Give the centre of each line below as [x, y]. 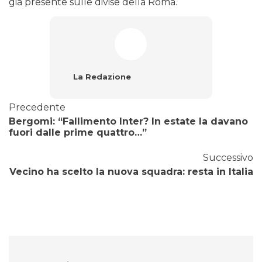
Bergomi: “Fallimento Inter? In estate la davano [128, 122]
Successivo [228, 158]
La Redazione [102, 77]
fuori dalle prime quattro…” [78, 133]
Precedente [37, 108]
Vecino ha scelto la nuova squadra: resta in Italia [131, 172]
